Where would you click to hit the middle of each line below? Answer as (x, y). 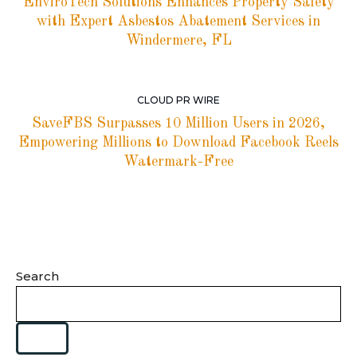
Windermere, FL (178, 40)
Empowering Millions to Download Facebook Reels (178, 142)
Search (37, 276)
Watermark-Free (178, 161)
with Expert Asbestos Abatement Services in (178, 21)
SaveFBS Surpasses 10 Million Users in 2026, (178, 123)
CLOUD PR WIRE (178, 100)
